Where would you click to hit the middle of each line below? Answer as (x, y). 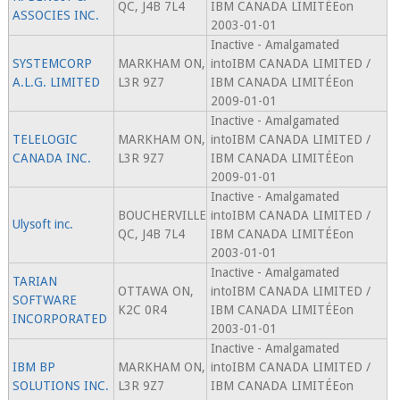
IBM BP (33, 367)
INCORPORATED (59, 319)
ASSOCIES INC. (55, 16)
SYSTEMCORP (52, 64)
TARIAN (34, 282)
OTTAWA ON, (155, 292)
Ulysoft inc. (42, 225)
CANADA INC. (51, 158)
